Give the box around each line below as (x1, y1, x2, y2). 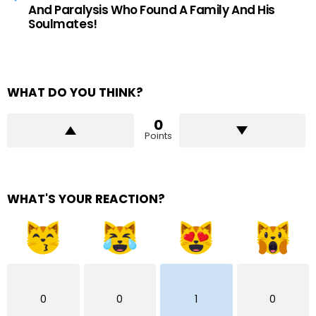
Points (144, 128, 172, 142)
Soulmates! (28, 15, 97, 32)
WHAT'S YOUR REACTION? (7, 190, 165, 207)
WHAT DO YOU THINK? (7, 83, 143, 101)
